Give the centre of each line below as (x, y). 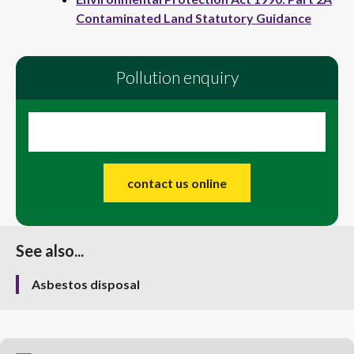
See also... (50, 250)
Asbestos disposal (86, 284)
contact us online (177, 183)
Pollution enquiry (177, 77)
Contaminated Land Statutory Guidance (194, 18)
